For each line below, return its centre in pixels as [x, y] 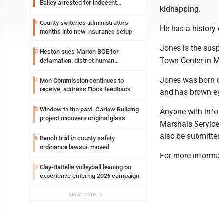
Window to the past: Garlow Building [89, 109]
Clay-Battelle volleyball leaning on [85, 167]
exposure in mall [63, 11]
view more [83, 194]
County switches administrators [84, 23]
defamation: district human [77, 60]
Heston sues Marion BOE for [79, 52]
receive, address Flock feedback [85, 89]
